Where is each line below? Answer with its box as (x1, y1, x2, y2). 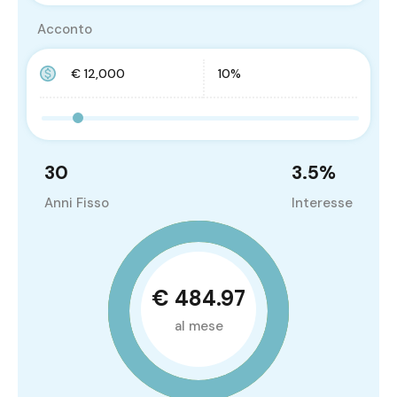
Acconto (37, 19, 92, 38)
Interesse (292, 193, 353, 212)
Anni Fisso (44, 193, 109, 212)
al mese (174, 317, 223, 336)
